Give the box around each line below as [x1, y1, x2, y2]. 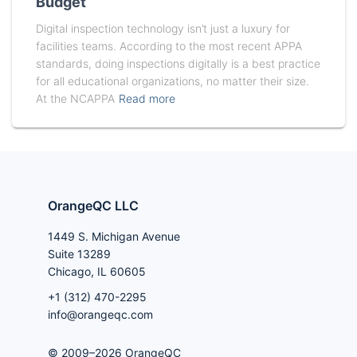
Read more [119, 91, 175, 105]
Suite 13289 [48, 246, 111, 261]
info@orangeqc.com [48, 307, 153, 321]
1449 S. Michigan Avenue [48, 229, 180, 243]
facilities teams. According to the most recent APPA [36, 38, 302, 53]
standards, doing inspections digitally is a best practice [36, 56, 320, 70]
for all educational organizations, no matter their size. [36, 73, 309, 88]
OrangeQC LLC [48, 197, 139, 214]
